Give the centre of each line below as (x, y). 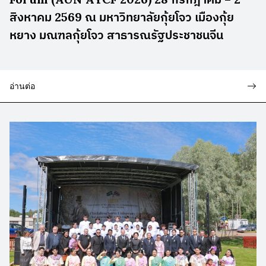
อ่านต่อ (22, 85)
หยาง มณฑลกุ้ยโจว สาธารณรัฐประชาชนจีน (116, 34)
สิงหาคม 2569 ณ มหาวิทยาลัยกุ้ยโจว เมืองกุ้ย (122, 17)
